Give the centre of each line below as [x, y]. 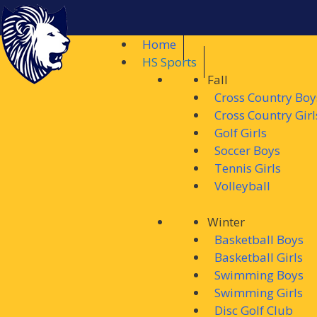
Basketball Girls [259, 257]
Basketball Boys [259, 239]
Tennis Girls [248, 168]
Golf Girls [241, 133]
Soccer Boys [247, 150]
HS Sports [169, 62]
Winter [226, 221]
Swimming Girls [259, 292]
